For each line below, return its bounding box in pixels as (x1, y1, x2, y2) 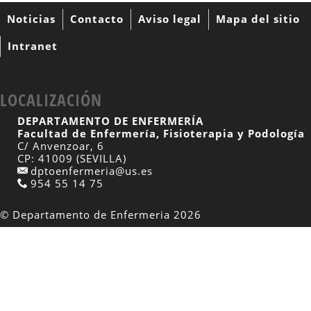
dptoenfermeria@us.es (27, 164, 153, 178)
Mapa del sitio (216, 12, 300, 26)
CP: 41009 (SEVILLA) (17, 151, 126, 166)
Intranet (8, 39, 58, 53)
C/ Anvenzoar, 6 (17, 139, 104, 153)
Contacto (70, 12, 124, 26)
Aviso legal (138, 12, 201, 26)
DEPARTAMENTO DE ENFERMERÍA (17, 114, 203, 128)
